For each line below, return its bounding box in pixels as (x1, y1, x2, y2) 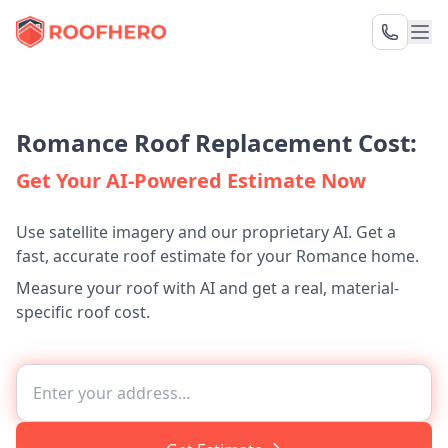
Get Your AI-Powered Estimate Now (16, 167, 366, 194)
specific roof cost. (16, 301, 150, 323)
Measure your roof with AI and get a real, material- (16, 277, 399, 299)
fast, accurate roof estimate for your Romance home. (16, 245, 419, 267)
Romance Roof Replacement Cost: (16, 126, 417, 159)
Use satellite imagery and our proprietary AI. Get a (16, 221, 396, 243)
